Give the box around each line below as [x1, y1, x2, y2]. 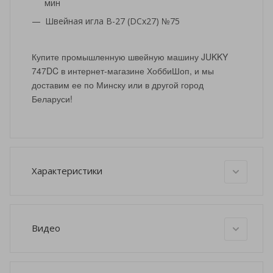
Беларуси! [32, 93, 75, 105]
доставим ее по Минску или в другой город [32, 79, 204, 91]
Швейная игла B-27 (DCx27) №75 [45, 15, 180, 27]
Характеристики [32, 164, 102, 177]
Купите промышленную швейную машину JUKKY [32, 51, 228, 63]
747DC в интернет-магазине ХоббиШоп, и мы [32, 65, 214, 77]
